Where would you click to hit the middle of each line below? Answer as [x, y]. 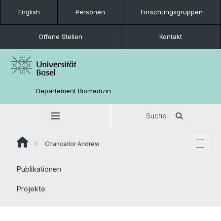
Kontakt [171, 37]
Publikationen [39, 169]
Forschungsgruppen [172, 12]
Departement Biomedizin [74, 91]
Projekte [31, 189]
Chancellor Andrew [72, 144]
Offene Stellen [60, 37]
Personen [90, 12]
